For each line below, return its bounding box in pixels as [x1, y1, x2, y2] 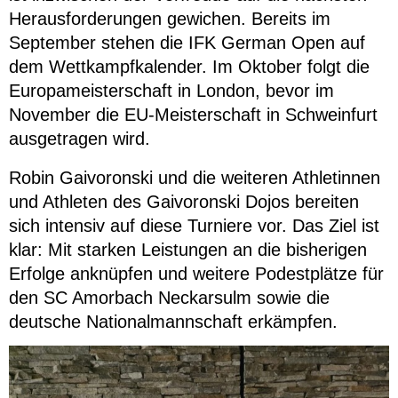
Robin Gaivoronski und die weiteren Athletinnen [9, 168, 380, 188]
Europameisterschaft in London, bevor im [9, 81, 334, 101]
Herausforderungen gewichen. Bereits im [9, 9, 330, 29]
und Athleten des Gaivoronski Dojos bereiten [9, 192, 359, 212]
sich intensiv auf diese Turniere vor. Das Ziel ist [9, 216, 379, 236]
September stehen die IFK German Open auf [9, 33, 365, 53]
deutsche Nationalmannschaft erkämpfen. [9, 312, 338, 332]
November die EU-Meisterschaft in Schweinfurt [9, 105, 378, 125]
